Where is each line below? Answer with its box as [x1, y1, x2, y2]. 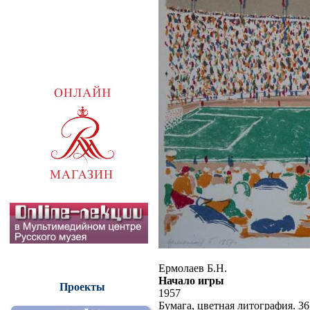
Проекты [59, 281, 105, 293]
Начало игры [158, 274, 224, 286]
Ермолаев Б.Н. [158, 262, 227, 274]
